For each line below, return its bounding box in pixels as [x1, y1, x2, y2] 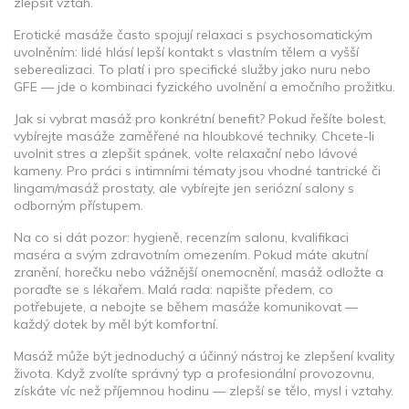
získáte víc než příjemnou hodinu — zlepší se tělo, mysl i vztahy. [14, 383, 393, 399]
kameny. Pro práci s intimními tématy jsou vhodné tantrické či [14, 163, 381, 179]
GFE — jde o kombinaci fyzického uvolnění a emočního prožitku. [14, 79, 395, 95]
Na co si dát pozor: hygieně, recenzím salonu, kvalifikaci [14, 229, 349, 246]
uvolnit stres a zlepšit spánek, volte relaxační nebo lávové [14, 145, 358, 162]
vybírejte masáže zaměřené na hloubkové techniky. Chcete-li [14, 128, 374, 144]
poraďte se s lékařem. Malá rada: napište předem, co [14, 281, 333, 298]
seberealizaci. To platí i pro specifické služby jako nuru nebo [14, 61, 371, 78]
